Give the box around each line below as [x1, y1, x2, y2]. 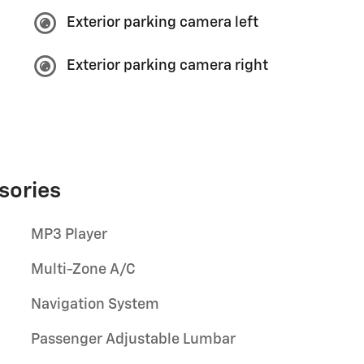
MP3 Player [31, 227, 107, 242]
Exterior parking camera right [67, 58, 268, 73]
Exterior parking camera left [67, 15, 258, 30]
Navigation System [31, 297, 159, 312]
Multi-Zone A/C [31, 262, 136, 277]
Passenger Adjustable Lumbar [31, 331, 236, 347]
